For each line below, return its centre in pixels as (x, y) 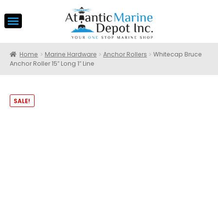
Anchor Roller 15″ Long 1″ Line (52, 64)
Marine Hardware (71, 54)
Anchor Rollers (125, 54)
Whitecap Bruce (178, 54)
